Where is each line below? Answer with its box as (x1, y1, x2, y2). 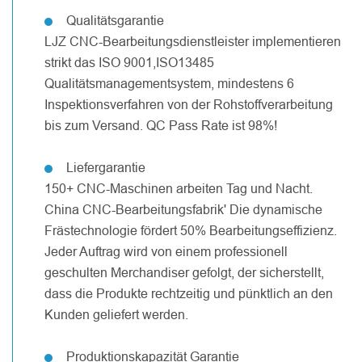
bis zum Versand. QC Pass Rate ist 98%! (44, 117, 277, 133)
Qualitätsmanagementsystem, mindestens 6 (44, 75, 294, 90)
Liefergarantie (66, 159, 145, 175)
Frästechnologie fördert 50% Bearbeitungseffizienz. (44, 222, 337, 238)
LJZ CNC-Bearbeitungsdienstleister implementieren (44, 33, 341, 48)
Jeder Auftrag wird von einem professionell (44, 243, 288, 259)
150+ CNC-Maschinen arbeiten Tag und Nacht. (44, 180, 313, 196)
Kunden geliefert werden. (44, 306, 188, 322)
